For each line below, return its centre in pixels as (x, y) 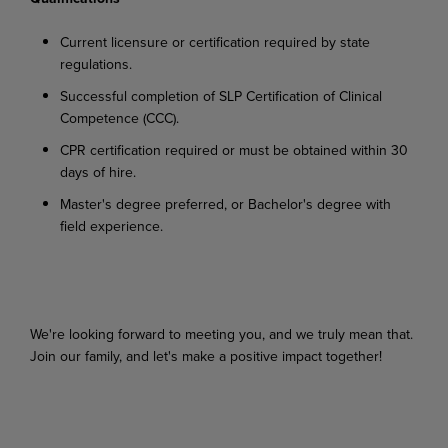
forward (141, 333)
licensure (139, 41)
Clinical (360, 95)
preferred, (196, 203)
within (369, 149)
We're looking (72, 333)
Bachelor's (280, 203)
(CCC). (159, 117)
